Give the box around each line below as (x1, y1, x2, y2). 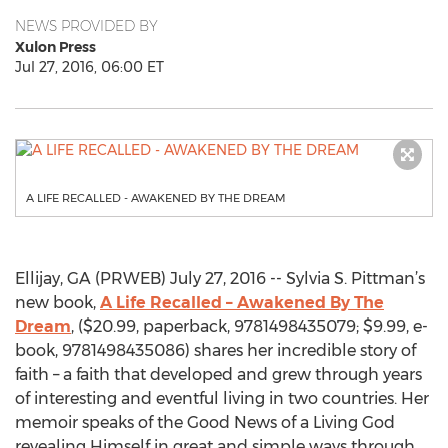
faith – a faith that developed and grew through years (15, 365, 422, 384)
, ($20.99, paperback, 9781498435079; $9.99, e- (71, 317, 428, 336)
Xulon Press (15, 38, 96, 56)
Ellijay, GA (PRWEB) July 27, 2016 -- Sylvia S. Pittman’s (15, 269, 425, 288)
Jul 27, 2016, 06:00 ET (15, 58, 164, 76)
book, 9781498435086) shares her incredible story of (15, 341, 416, 360)
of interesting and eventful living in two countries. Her (15, 389, 429, 408)
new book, (15, 293, 100, 312)
